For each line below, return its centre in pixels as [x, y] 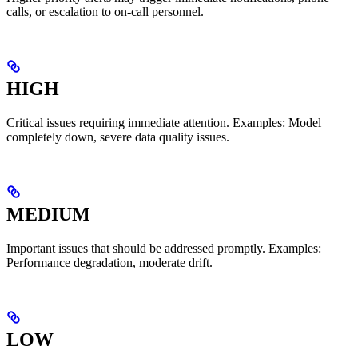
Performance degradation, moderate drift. [109, 262]
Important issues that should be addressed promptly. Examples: [164, 248]
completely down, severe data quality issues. [118, 137]
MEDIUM [48, 214]
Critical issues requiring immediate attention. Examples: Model [164, 122]
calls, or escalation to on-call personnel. [105, 11]
